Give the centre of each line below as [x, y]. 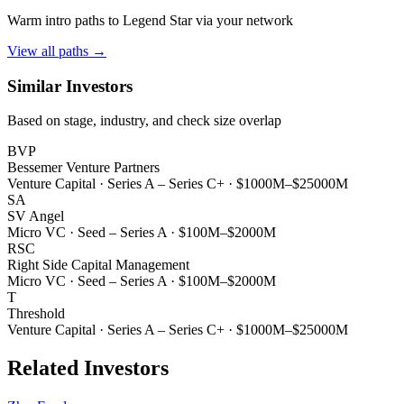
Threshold [36, 314]
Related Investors [88, 368]
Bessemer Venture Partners [83, 168]
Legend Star [157, 20]
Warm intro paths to [65, 20]
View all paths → [57, 50]
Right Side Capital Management [98, 265]
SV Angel [36, 216]
